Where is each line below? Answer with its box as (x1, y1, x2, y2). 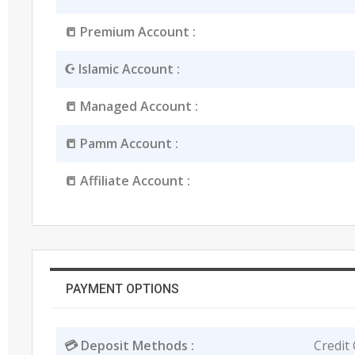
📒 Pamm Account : (63, 134, 178, 152)
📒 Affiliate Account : (63, 171, 190, 189)
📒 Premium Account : (63, 22, 196, 40)
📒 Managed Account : (63, 97, 198, 115)
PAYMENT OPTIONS (66, 281, 180, 296)
